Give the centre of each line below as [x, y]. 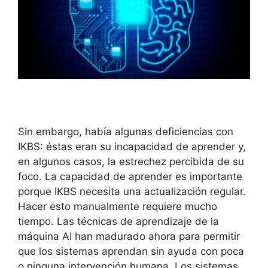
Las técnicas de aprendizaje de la [138, 221]
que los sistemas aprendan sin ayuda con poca [131, 251]
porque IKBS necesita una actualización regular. [132, 191]
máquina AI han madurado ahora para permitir [129, 236]
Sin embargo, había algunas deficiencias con [126, 131]
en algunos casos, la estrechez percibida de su [131, 161]
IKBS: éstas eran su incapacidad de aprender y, [132, 146]
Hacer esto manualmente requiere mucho [118, 206]
